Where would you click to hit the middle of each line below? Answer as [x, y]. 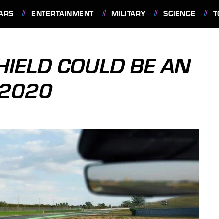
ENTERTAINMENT [63, 14]
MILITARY [128, 14]
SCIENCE [179, 14]
